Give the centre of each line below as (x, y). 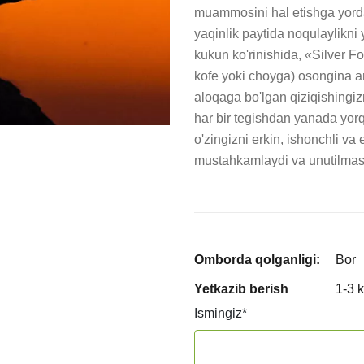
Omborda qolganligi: (257, 260)
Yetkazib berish (241, 289)
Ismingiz (218, 313)
